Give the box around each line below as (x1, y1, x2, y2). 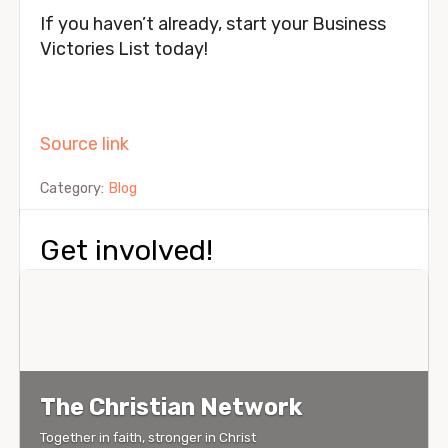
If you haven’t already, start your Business (40, 13, 386, 36)
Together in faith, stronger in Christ (40, 428, 256, 445)
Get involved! (40, 233, 213, 268)
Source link (40, 133, 129, 156)
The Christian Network (40, 392, 302, 421)
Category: (40, 180, 108, 198)
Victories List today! (40, 38, 208, 61)
